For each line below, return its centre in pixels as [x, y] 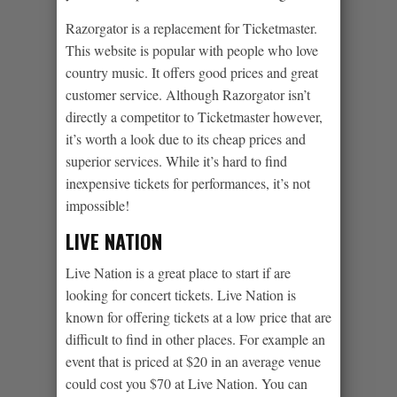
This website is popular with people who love [192, 50]
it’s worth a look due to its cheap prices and [186, 138]
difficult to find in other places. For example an [195, 339]
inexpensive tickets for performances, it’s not [188, 183]
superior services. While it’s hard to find [176, 160]
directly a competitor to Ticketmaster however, [194, 116]
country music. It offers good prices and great [192, 72]
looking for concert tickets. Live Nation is [181, 294]
